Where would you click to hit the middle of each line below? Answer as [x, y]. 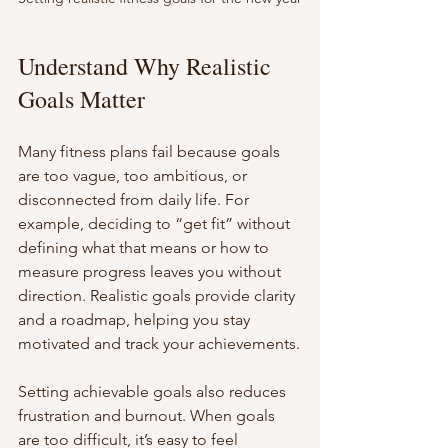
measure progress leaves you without [151, 272]
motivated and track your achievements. [159, 344]
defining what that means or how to [145, 248]
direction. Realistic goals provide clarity [158, 296]
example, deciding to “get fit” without [156, 224]
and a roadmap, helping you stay [136, 320]
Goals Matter [81, 99]
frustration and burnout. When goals [148, 416]
